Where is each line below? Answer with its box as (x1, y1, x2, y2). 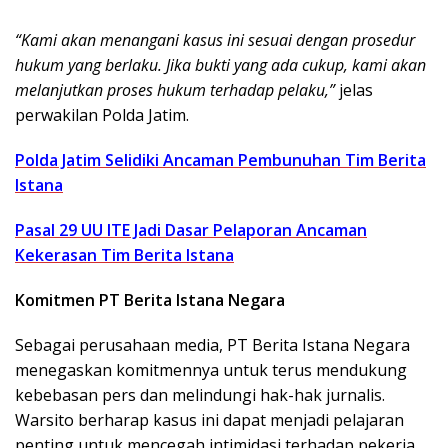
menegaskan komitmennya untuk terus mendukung (15, 358, 407, 381)
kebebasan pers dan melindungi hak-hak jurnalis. (15, 383, 385, 406)
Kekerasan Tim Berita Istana (15, 243, 234, 266)
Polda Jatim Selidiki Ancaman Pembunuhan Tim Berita (15, 148, 426, 171)
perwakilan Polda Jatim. (15, 103, 189, 126)
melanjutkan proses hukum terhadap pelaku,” (15, 78, 335, 101)
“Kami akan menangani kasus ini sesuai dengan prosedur (15, 28, 415, 51)
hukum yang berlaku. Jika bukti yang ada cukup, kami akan (15, 53, 426, 76)
